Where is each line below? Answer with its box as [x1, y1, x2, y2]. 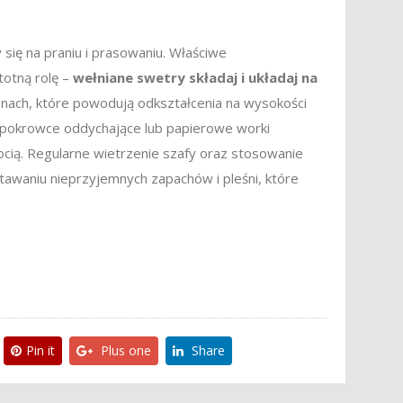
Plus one [100, 341, 151, 359]
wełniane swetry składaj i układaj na [73, 67, 318, 86]
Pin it [25, 341, 55, 359]
